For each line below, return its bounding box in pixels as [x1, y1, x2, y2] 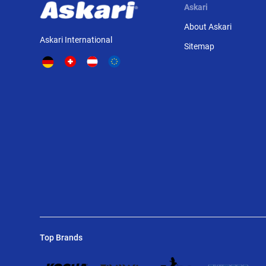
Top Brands [40, 233, 83, 242]
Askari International [40, 35, 113, 45]
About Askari [183, 22, 232, 31]
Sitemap [183, 42, 214, 51]
